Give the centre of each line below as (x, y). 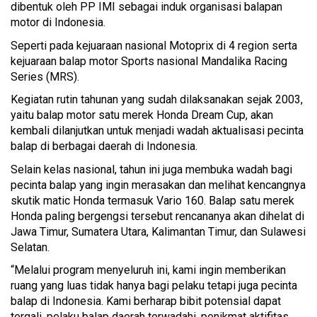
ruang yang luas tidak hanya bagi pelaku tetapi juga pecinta (154, 286)
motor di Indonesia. (59, 23)
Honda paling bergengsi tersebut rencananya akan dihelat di (157, 216)
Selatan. (30, 247)
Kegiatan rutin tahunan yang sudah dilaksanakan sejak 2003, (157, 100)
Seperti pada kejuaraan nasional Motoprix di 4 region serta (154, 45)
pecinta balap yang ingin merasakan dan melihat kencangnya (158, 185)
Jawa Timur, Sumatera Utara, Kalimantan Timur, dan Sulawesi (158, 231)
